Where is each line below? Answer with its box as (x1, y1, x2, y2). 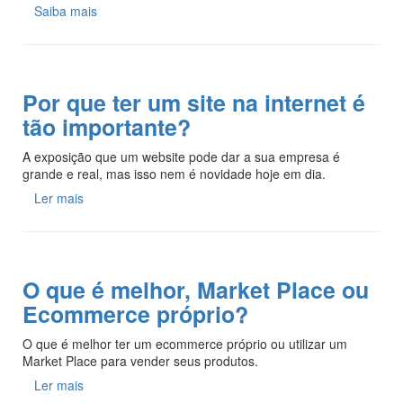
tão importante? (22, 110, 191, 143)
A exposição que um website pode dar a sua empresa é (22, 147, 340, 166)
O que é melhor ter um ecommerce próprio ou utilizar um (22, 334, 347, 353)
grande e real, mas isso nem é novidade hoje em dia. (22, 164, 326, 183)
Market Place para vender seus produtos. (22, 351, 258, 370)
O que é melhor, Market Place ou (22, 273, 369, 306)
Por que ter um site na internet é (22, 85, 365, 119)
